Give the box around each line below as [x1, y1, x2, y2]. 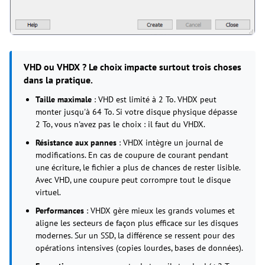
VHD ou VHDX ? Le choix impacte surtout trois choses [24, 60, 241, 73]
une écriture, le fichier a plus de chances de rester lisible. [35, 161, 240, 173]
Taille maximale [35, 93, 92, 105]
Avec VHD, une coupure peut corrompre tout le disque [35, 174, 231, 185]
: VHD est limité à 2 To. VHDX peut [92, 93, 216, 105]
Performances [35, 205, 84, 216]
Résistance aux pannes [35, 137, 117, 148]
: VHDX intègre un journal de [117, 137, 223, 148]
